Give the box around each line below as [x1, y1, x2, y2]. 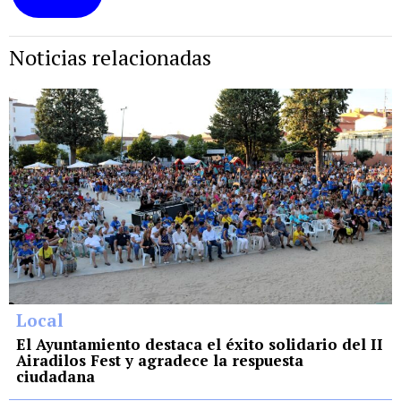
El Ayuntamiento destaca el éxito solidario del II [16, 333, 383, 354]
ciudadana [16, 365, 95, 387]
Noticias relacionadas [9, 43, 211, 73]
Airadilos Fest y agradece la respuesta [16, 349, 303, 371]
